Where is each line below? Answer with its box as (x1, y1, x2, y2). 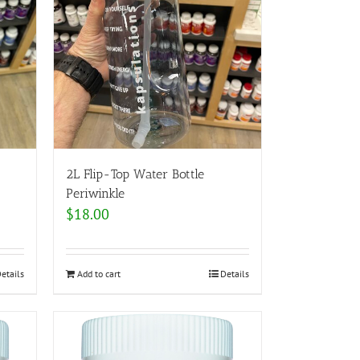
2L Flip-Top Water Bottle (66, 166, 204, 182)
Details (220, 267, 249, 280)
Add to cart (77, 267, 121, 280)
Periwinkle (66, 185, 125, 201)
